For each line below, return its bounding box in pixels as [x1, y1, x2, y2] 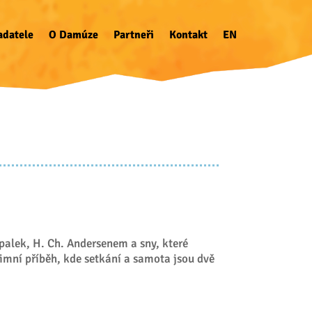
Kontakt [169, 27, 208, 42]
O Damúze [49, 27, 99, 42]
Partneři [114, 27, 155, 42]
